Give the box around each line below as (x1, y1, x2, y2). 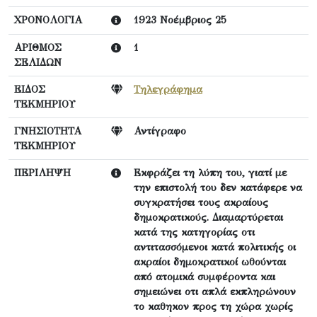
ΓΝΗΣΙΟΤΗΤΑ (14, 124, 81, 137)
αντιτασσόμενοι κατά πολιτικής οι (134, 240, 296, 253)
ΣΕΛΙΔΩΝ (14, 55, 62, 69)
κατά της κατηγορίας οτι (134, 225, 255, 238)
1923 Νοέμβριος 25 (134, 13, 226, 26)
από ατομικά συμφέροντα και (134, 270, 275, 283)
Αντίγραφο (134, 124, 186, 137)
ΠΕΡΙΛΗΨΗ (14, 166, 71, 179)
